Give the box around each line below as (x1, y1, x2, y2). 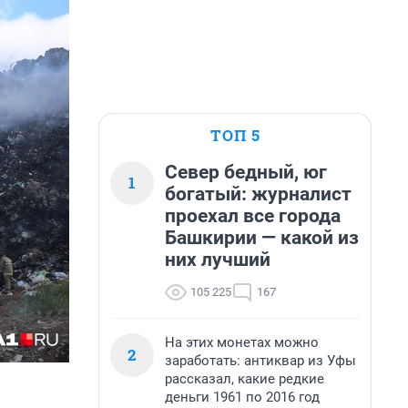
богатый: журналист (165, 183, 352, 205)
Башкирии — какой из (165, 227, 359, 249)
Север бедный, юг (165, 161, 327, 183)
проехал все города (165, 205, 341, 227)
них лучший (165, 249, 270, 270)
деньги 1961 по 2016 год (165, 389, 320, 405)
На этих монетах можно (165, 334, 319, 351)
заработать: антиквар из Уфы (165, 352, 356, 369)
